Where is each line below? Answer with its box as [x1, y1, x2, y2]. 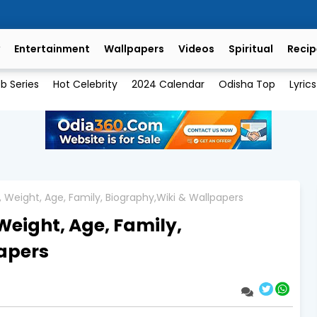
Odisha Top [218, 77, 275, 92]
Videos [178, 42, 214, 56]
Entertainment [14, 42, 90, 56]
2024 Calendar [131, 77, 204, 92]
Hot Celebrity [52, 77, 117, 92]
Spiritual [229, 42, 273, 56]
